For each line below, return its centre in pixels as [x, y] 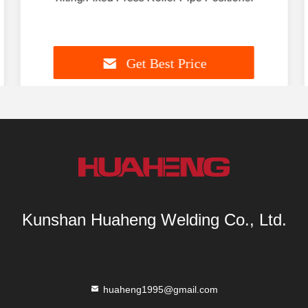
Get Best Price [166, 64]
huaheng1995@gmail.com [159, 289]
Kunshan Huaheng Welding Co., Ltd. [154, 220]
